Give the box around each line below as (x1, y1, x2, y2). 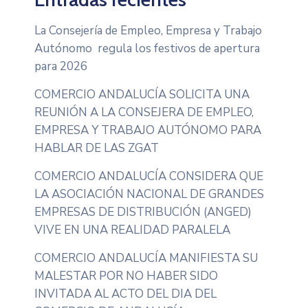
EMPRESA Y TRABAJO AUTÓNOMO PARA (34, 122, 261, 138)
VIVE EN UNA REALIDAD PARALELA (34, 221, 230, 238)
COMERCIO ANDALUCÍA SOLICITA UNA (34, 86, 250, 102)
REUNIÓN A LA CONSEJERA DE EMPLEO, (34, 104, 254, 120)
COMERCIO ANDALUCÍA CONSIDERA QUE (34, 168, 263, 184)
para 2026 (34, 58, 87, 74)
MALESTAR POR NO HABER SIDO (34, 267, 218, 284)
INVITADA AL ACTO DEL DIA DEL (34, 285, 217, 302)
